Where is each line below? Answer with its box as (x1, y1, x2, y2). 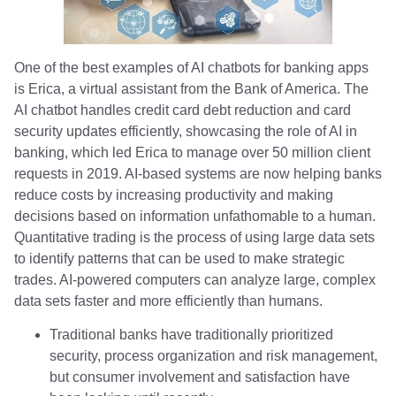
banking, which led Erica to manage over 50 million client (14, 144, 370, 160)
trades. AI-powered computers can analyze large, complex (14, 271, 376, 287)
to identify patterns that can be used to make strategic (14, 250, 345, 266)
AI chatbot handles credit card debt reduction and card (14, 102, 351, 118)
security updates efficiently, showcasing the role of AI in (14, 123, 357, 139)
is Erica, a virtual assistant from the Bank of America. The (14, 80, 369, 96)
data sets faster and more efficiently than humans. (14, 293, 323, 308)
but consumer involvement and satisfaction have (49, 369, 350, 385)
